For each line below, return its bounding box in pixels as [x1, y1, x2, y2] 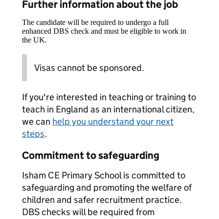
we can [22, 116, 52, 127]
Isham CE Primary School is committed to [22, 170, 185, 181]
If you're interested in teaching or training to [22, 91, 196, 103]
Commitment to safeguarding [22, 149, 159, 162]
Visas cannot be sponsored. [34, 62, 144, 73]
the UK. [22, 36, 47, 44]
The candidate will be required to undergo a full [22, 18, 169, 26]
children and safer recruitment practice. [22, 194, 182, 205]
